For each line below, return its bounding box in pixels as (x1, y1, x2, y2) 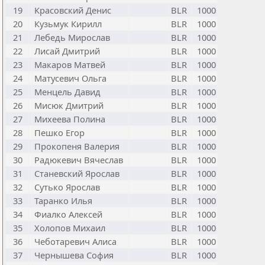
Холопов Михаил (34, 222, 105, 234)
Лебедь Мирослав (34, 31, 110, 43)
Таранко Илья (34, 195, 92, 206)
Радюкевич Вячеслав (34, 154, 123, 166)
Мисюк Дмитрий (34, 99, 104, 111)
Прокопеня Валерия (34, 140, 119, 152)
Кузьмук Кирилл (34, 18, 102, 30)
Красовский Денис (34, 4, 111, 16)
